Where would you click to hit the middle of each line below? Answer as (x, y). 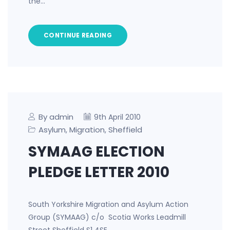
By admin (56, 117)
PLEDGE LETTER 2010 (99, 172)
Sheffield (125, 130)
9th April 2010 (117, 117)
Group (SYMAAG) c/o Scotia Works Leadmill (107, 217)
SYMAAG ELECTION (97, 152)
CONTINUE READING (78, 35)
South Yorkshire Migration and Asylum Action (108, 204)
